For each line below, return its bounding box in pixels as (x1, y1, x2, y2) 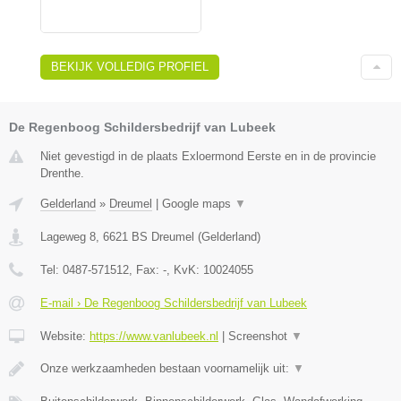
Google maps (162, 197, 235, 211)
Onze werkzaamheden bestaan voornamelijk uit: (40, 362, 293, 376)
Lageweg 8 (40, 230, 96, 244)
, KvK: (166, 263, 203, 277)
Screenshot (228, 329, 291, 344)
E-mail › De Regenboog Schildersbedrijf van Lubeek (40, 296, 307, 311)
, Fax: (129, 263, 163, 277)
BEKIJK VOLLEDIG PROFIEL (51, 60, 209, 74)
